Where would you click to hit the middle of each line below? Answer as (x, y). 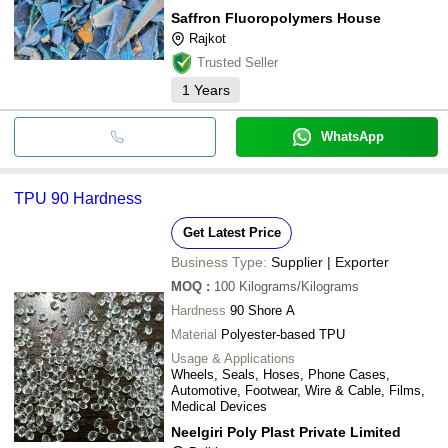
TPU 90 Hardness (78, 198)
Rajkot (207, 38)
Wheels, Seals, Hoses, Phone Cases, (280, 374)
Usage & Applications (233, 358)
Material (194, 334)
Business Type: (219, 261)
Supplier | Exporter (330, 261)
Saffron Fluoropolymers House (276, 17)
